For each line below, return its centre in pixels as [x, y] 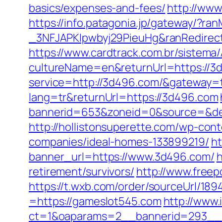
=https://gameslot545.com [95, 201]
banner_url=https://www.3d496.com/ [122, 157]
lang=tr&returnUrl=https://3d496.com [124, 97]
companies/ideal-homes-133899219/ [119, 142]
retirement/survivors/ [82, 171]
